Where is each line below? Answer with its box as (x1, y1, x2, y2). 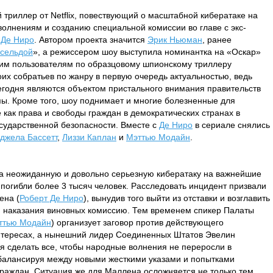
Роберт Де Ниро (19, 193, 83, 203)
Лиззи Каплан (62, 132, 116, 142)
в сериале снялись (193, 120, 270, 130)
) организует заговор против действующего (51, 218, 224, 227)
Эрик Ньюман (147, 35, 202, 44)
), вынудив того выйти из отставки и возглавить (83, 193, 270, 203)
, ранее (202, 35, 232, 44)
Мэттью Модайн (126, 132, 190, 142)
